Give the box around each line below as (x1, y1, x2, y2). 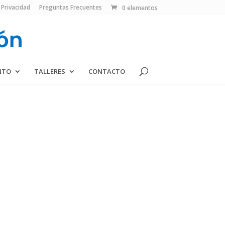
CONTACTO (88, 67, 125, 76)
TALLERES (34, 67, 65, 76)
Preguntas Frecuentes (39, 3, 102, 12)
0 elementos (122, 4, 158, 13)
